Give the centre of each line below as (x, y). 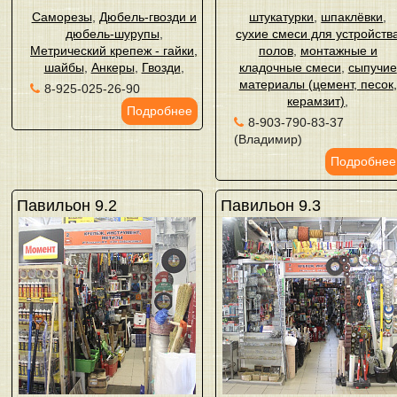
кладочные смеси (290, 67)
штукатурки (282, 17)
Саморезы (62, 17)
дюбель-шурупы (112, 34)
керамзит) (316, 101)
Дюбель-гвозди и (148, 17)
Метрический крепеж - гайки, (114, 51)
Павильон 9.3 (271, 206)
